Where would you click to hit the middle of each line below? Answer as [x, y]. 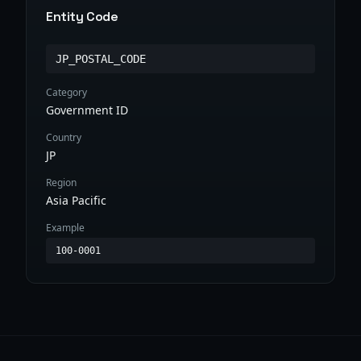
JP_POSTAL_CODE [101, 59]
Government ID [87, 110]
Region [61, 183]
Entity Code [82, 17]
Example [65, 228]
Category [66, 92]
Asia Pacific [76, 200]
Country [64, 137]
